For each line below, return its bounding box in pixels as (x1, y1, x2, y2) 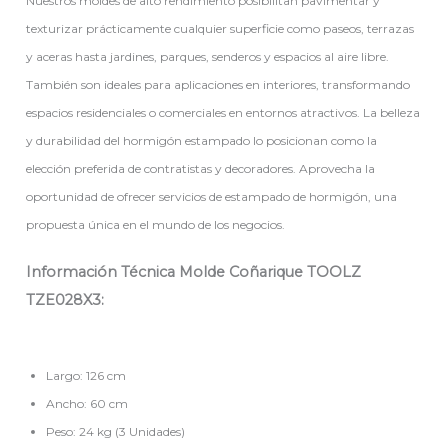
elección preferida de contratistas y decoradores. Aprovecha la (26, 161, 376, 177)
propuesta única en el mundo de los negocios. (26, 217, 286, 233)
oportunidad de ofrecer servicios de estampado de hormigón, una (26, 189, 398, 205)
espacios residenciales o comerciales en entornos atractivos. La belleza (26, 105, 421, 121)
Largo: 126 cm (46, 367, 127, 383)
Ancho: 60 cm (46, 395, 129, 411)
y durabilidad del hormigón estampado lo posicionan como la (26, 133, 378, 149)
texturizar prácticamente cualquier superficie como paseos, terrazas (26, 21, 415, 37)
